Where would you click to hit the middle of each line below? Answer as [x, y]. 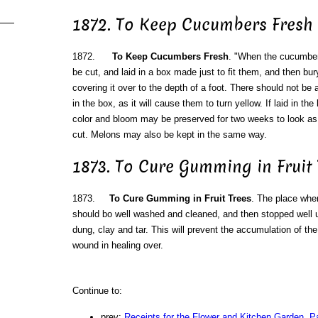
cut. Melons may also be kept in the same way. [169, 134]
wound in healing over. [117, 245]
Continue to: [97, 290]
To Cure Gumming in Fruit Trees [180, 198]
